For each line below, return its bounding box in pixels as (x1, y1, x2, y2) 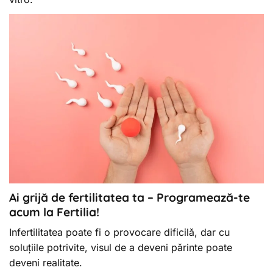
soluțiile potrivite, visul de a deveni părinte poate (9, 241, 232, 254)
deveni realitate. (9, 257, 82, 269)
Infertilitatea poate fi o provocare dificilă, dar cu (9, 226, 230, 239)
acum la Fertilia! (9, 204, 99, 219)
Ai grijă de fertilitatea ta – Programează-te (9, 190, 250, 205)
